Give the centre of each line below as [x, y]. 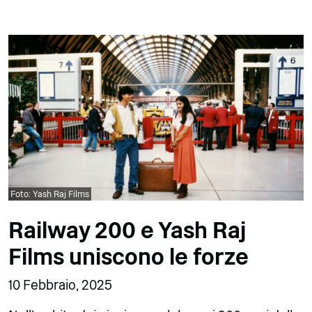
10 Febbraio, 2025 [60, 286]
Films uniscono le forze [128, 257]
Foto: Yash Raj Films [50, 194]
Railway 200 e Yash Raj [127, 231]
